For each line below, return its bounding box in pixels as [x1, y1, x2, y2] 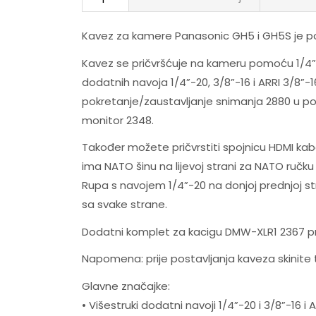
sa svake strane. [81, 197, 167, 212]
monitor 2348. [81, 112, 154, 128]
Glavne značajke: [81, 278, 170, 293]
